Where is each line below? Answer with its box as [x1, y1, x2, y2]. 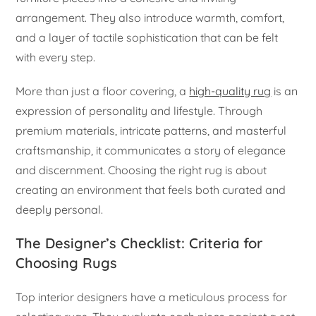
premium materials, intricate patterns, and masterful [16, 123, 287, 138]
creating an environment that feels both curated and [16, 182, 286, 197]
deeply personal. [16, 202, 104, 217]
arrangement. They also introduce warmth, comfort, [16, 10, 285, 25]
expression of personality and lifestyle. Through [16, 103, 263, 118]
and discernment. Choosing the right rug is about [16, 162, 267, 177]
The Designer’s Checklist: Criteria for [16, 233, 263, 252]
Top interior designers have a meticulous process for [16, 289, 288, 304]
